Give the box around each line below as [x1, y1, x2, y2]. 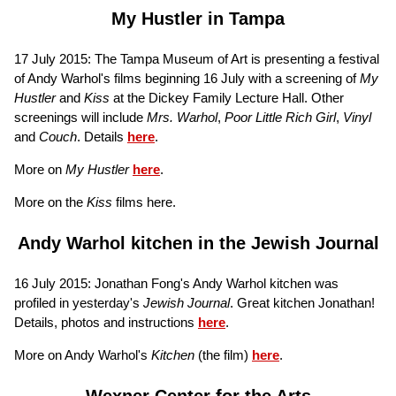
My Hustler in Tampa [111, 8, 285, 28]
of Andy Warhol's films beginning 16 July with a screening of [14, 70, 360, 86]
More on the [14, 194, 87, 209]
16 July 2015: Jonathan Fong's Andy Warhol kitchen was [14, 275, 339, 291]
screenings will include [14, 109, 147, 125]
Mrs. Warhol [147, 109, 217, 125]
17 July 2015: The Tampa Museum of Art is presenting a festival [14, 50, 379, 66]
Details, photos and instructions [14, 314, 198, 330]
